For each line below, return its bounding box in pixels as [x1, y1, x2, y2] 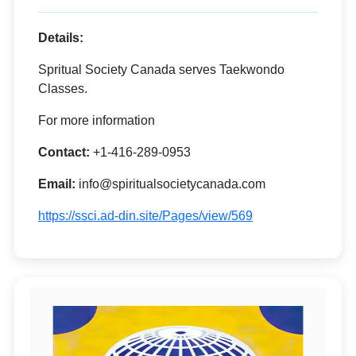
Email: [38, 177, 79, 191]
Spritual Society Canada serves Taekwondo [38, 63, 284, 76]
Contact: [38, 145, 93, 159]
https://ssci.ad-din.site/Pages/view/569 [38, 209, 253, 222]
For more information [38, 114, 155, 127]
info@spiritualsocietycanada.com [79, 177, 265, 191]
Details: [38, 31, 83, 44]
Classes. [38, 82, 87, 95]
